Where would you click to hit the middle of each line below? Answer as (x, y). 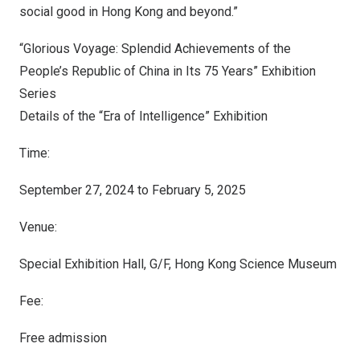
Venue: (38, 227)
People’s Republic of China (94, 71)
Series (38, 94)
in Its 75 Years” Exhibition (243, 71)
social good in (60, 12)
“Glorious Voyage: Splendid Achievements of (146, 49)
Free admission (63, 338)
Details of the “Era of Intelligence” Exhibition (143, 116)
